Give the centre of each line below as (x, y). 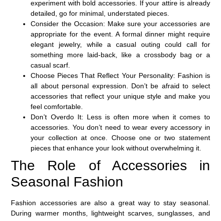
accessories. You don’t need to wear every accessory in (120, 127)
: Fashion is (191, 75)
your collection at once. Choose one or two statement (120, 137)
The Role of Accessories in (110, 165)
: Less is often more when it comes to (146, 117)
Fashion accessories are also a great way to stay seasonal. (110, 203)
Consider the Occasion (67, 23)
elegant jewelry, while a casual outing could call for (120, 44)
